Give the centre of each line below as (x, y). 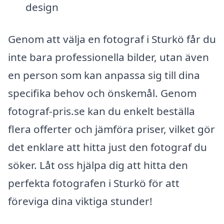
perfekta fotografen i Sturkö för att (94, 183)
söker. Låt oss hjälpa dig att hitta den (98, 165)
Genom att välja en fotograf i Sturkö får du (112, 39)
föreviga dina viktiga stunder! (80, 201)
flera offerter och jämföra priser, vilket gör (111, 129)
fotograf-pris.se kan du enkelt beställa (101, 111)
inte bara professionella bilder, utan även (108, 57)
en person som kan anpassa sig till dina (104, 75)
